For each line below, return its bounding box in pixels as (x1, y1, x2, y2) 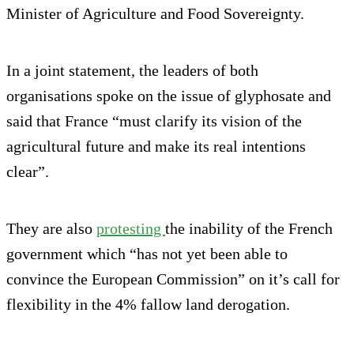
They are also (6, 220, 96, 238)
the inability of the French (165, 220, 333, 238)
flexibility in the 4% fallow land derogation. (6, 296, 290, 314)
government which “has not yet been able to (6, 245, 288, 263)
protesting (96, 220, 165, 238)
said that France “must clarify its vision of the (6, 112, 302, 130)
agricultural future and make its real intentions (6, 137, 306, 156)
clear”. (6, 163, 49, 181)
